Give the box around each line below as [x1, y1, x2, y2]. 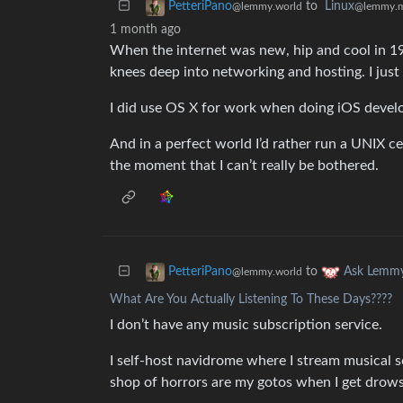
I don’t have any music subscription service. [110, 318, 382, 332]
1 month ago [110, 23, 181, 36]
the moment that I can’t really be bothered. [110, 158, 379, 173]
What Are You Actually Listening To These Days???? [110, 293, 392, 306]
